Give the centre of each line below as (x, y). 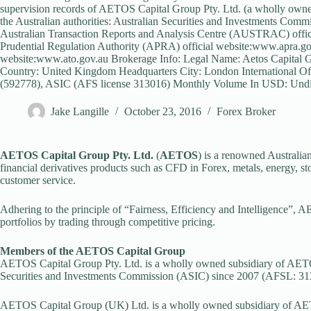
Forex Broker (246, 112)
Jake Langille (80, 112)
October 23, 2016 (163, 112)
